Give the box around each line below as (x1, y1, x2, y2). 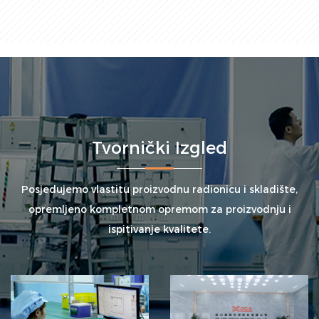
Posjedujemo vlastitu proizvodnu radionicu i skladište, (21, 183, 298, 197)
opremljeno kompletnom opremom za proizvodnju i (28, 203, 291, 216)
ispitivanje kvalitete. (108, 223, 211, 236)
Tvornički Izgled (92, 137, 227, 159)
